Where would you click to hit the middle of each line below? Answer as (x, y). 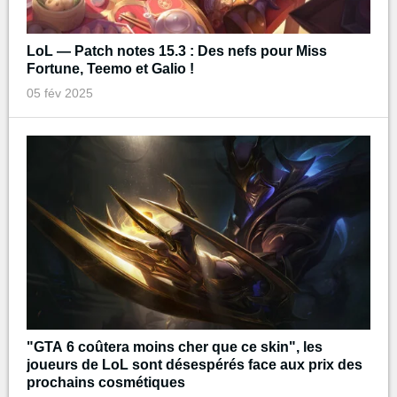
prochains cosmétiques (106, 382)
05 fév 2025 (60, 93)
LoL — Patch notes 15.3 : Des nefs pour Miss (177, 51)
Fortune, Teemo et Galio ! (110, 69)
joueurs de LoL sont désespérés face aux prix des (195, 364)
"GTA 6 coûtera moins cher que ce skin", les (175, 346)
